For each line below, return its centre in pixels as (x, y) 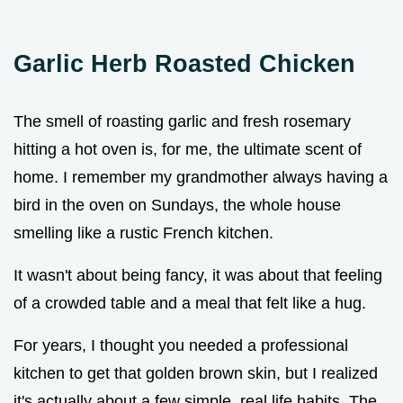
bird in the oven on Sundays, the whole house (177, 205)
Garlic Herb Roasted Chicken (184, 63)
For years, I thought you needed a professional (181, 345)
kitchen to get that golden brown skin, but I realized (196, 373)
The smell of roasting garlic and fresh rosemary (182, 121)
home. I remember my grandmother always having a (201, 177)
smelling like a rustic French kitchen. (143, 233)
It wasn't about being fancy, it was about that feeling (198, 275)
